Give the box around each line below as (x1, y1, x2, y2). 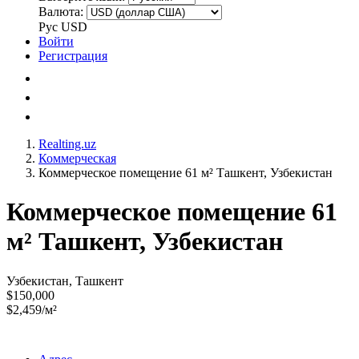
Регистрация (38, 49, 107, 63)
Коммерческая (38, 151, 116, 165)
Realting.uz (38, 137, 96, 151)
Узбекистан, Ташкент (6, 273, 123, 288)
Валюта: (38, 5, 83, 18)
